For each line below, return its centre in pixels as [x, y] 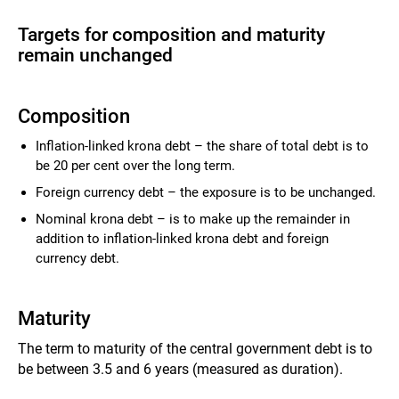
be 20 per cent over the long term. [135, 166]
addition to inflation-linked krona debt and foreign [182, 239]
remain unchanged [95, 55]
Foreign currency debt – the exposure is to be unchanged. [206, 192]
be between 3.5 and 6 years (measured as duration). [180, 369]
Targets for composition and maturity [171, 35]
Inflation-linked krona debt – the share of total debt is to [202, 146]
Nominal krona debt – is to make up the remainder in [193, 219]
